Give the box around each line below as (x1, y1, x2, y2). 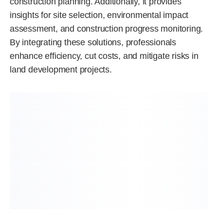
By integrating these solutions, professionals (10, 37, 176, 47)
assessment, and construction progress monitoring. (10, 24, 203, 34)
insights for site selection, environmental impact (10, 10, 189, 20)
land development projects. (10, 65, 112, 74)
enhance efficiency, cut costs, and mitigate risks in (10, 51, 199, 61)
